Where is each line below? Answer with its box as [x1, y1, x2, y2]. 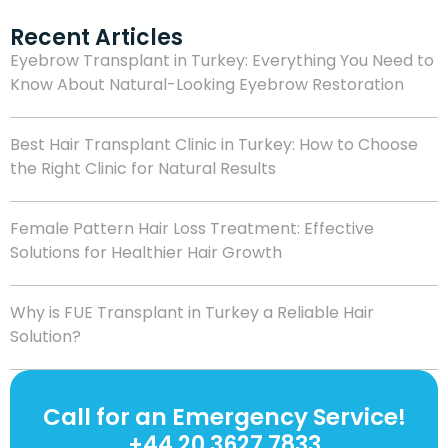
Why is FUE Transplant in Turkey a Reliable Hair [10, 301, 374, 325]
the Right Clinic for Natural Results [10, 157, 276, 181]
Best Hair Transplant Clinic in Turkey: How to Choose [10, 133, 418, 157]
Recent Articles [10, 22, 183, 54]
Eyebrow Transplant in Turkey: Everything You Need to [10, 49, 434, 73]
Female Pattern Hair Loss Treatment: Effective [10, 217, 374, 241]
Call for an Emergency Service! [42, 401, 406, 434]
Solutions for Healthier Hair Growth [10, 241, 282, 265]
